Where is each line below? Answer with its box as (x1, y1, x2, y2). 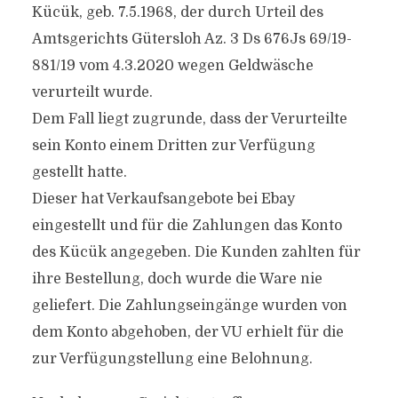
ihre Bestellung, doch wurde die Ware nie (31, 271, 322, 287)
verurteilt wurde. (31, 84, 153, 100)
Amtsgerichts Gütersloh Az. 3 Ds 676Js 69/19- (31, 31, 352, 47)
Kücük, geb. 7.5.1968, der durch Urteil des (31, 4, 323, 20)
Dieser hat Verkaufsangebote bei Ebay (31, 191, 295, 207)
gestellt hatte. (31, 164, 127, 180)
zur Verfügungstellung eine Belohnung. (31, 351, 313, 367)
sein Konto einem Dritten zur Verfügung (31, 138, 315, 154)
